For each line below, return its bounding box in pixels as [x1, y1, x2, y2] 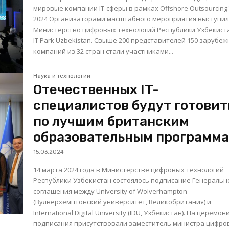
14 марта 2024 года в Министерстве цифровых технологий [33, 165, 224, 175]
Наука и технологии [33, 73, 91, 80]
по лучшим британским [33, 113, 190, 130]
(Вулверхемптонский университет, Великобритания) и [33, 197, 212, 207]
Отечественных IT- [33, 82, 159, 98]
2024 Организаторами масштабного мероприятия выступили [33, 14, 50, 24]
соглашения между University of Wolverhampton [33, 187, 188, 196]
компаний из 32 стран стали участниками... [33, 46, 174, 56]
